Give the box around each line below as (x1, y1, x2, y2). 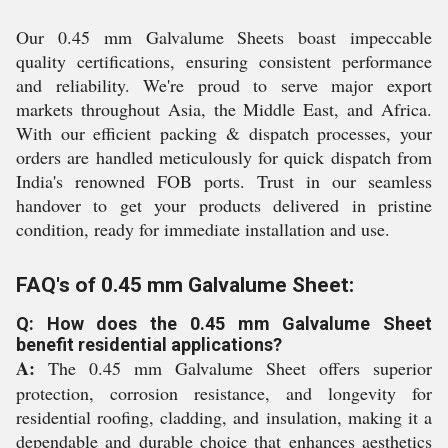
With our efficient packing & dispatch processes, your (16, 121, 432, 145)
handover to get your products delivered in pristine (16, 193, 432, 217)
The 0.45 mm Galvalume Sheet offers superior (35, 356, 432, 380)
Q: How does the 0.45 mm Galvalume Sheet (16, 313, 432, 334)
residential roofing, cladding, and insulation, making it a (16, 405, 432, 429)
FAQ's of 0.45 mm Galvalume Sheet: (16, 273, 354, 297)
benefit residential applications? (16, 334, 282, 355)
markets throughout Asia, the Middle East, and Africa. (16, 97, 432, 121)
